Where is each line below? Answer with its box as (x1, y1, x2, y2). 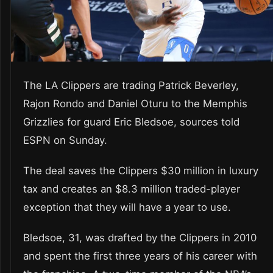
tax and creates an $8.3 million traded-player (23, 183, 240, 196)
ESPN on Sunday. (23, 134, 107, 147)
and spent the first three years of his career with (23, 250, 257, 263)
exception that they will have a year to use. (23, 201, 231, 214)
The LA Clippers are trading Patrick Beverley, (23, 79, 239, 92)
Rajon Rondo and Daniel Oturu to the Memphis (23, 97, 247, 110)
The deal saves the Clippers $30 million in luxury (23, 165, 258, 177)
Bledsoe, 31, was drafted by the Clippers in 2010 (23, 232, 257, 244)
